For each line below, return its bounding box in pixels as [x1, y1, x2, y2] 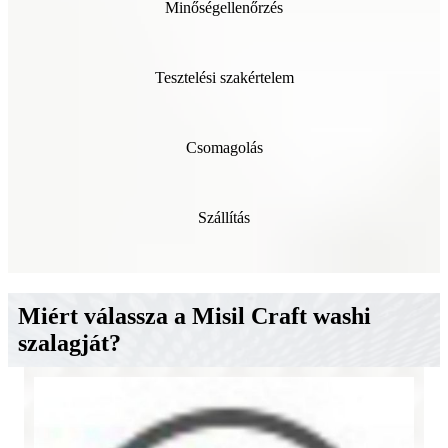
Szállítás [198, 208, 250, 226]
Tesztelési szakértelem [154, 68, 294, 86]
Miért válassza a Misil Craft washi [18, 302, 371, 329]
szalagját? [18, 329, 121, 356]
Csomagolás [185, 138, 263, 156]
